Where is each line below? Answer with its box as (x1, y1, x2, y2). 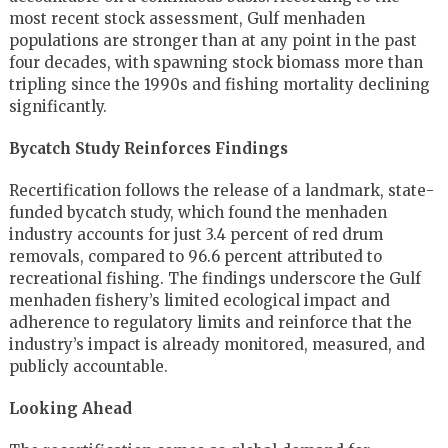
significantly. (8, 96, 107, 116)
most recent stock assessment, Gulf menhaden (8, 8, 365, 28)
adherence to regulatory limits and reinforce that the (8, 312, 412, 332)
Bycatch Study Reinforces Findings (8, 138, 288, 158)
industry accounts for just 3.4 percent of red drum (8, 224, 383, 244)
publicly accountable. (8, 356, 168, 376)
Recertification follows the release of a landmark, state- (8, 180, 434, 200)
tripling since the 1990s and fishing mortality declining (8, 74, 430, 94)
